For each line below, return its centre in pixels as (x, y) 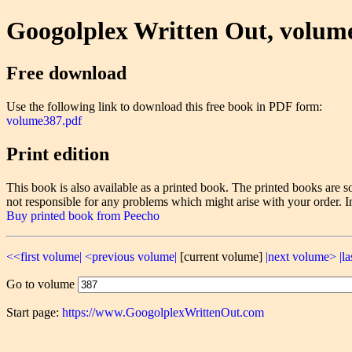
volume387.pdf (44, 120)
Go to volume (42, 284)
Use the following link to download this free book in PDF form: (164, 106)
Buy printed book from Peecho (83, 215)
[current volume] (221, 256)
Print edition (58, 154)
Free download (66, 73)
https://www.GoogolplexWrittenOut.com (163, 312)
